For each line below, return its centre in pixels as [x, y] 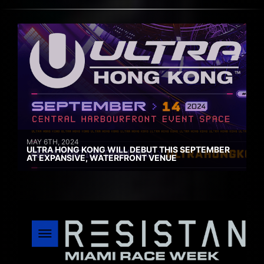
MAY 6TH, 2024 [53, 142]
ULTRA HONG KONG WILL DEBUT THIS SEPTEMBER [128, 150]
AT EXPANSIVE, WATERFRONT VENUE [102, 158]
